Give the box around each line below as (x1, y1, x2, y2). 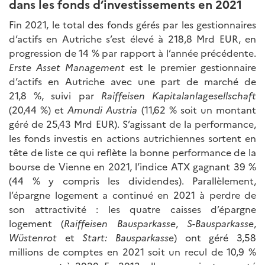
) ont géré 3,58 (174, 230, 257, 244)
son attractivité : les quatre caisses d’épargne (9, 202, 256, 215)
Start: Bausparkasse (82, 230, 174, 244)
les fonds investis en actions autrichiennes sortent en (9, 131, 256, 144)
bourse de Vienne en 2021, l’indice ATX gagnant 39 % (9, 159, 256, 173)
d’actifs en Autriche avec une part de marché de (9, 74, 256, 88)
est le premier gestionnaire (130, 60, 256, 73)
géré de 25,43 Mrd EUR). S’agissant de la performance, (9, 117, 256, 130)
